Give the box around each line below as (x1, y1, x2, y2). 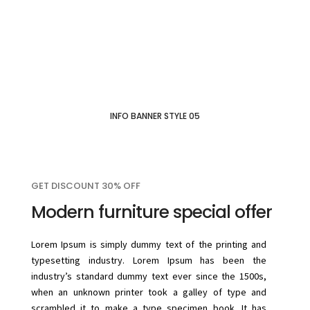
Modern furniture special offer (30, 200, 272, 225)
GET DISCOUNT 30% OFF (30, 179, 140, 193)
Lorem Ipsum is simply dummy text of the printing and (30, 238, 267, 251)
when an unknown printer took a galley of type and (30, 286, 267, 299)
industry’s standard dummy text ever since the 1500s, (30, 270, 267, 283)
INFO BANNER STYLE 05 (110, 109, 200, 122)
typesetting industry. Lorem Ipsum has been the (30, 254, 267, 267)
